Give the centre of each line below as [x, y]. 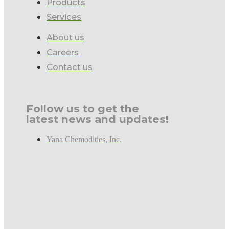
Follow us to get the [84, 109]
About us [66, 37]
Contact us [70, 67]
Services [64, 17]
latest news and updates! [98, 119]
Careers [63, 52]
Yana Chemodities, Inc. [84, 140]
